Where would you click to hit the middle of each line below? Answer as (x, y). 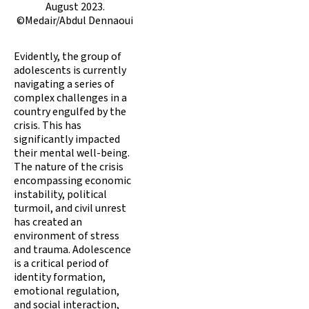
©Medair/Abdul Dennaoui (75, 20)
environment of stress (67, 236)
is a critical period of (61, 263)
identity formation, (60, 277)
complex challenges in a (70, 98)
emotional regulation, (67, 291)
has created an (48, 222)
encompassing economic (72, 180)
